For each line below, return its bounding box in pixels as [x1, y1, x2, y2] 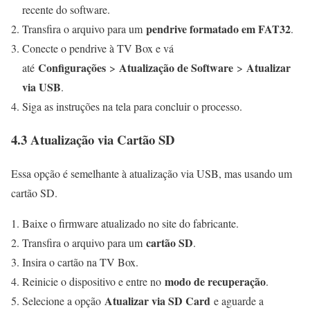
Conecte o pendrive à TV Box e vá [22, 40, 174, 55]
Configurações [38, 59, 106, 75]
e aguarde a [210, 293, 264, 309]
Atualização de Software [119, 59, 233, 75]
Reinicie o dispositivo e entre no [22, 274, 165, 289]
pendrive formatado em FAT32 [146, 20, 291, 37]
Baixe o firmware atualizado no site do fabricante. [22, 216, 239, 231]
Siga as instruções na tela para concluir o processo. [22, 98, 242, 113]
